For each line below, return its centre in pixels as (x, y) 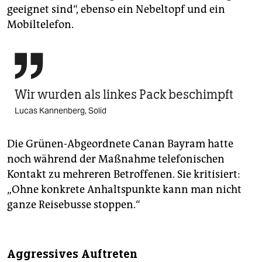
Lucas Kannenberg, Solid (61, 110)
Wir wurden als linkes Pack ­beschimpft (124, 94)
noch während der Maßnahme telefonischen (116, 159)
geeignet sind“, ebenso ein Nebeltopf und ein (116, 9)
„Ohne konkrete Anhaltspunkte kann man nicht (124, 189)
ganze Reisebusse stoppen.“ (74, 204)
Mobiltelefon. (40, 24)
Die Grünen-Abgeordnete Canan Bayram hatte (120, 144)
